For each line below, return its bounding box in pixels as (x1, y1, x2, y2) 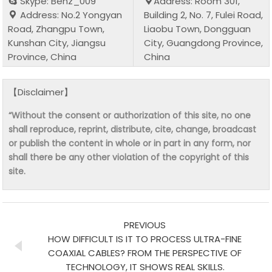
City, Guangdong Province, (144, 36, 263, 49)
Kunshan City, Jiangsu (8, 36, 106, 49)
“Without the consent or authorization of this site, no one (8, 109, 251, 121)
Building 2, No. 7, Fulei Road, (144, 8, 263, 21)
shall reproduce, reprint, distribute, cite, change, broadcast (8, 123, 257, 135)
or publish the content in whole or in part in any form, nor (8, 137, 251, 149)
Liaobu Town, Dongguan (144, 22, 251, 35)
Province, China (8, 50, 77, 63)
